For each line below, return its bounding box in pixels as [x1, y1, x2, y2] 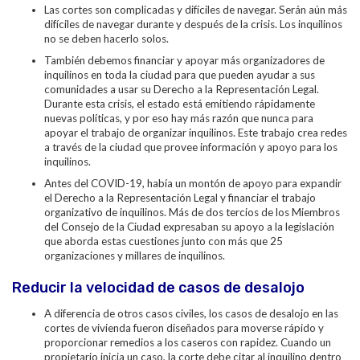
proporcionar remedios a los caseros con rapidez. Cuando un [44, 336, 331, 349]
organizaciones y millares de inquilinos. [44, 249, 227, 262]
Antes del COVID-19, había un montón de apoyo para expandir [44, 177, 342, 190]
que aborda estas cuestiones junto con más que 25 [44, 235, 283, 247]
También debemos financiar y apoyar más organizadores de [44, 54, 325, 67]
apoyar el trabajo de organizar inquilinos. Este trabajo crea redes [44, 126, 347, 139]
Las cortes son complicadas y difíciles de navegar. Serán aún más [44, 3, 347, 16]
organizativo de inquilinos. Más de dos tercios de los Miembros [44, 206, 340, 219]
